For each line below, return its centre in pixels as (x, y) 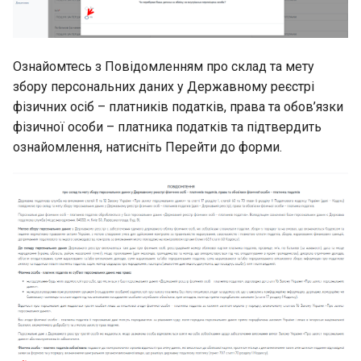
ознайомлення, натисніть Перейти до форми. (147, 147)
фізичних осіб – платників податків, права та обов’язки (178, 106)
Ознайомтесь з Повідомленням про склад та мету (164, 66)
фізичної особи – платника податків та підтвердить (167, 127)
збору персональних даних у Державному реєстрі (164, 86)
